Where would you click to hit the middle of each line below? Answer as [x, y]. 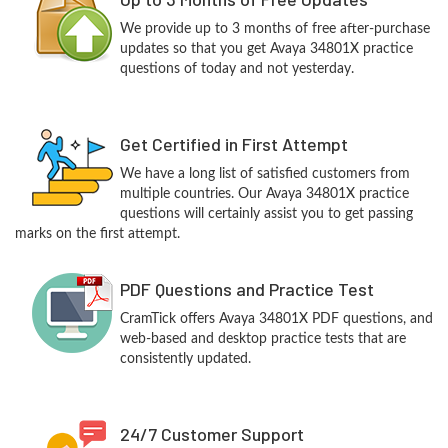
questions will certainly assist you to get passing [266, 214]
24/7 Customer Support [211, 434]
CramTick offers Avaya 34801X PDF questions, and [276, 319]
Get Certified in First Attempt [233, 144]
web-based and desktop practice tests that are [262, 339]
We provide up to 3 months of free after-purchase [274, 29]
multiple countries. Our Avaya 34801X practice [264, 194]
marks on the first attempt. [97, 234]
